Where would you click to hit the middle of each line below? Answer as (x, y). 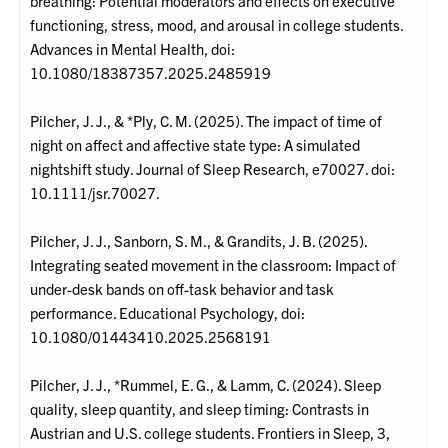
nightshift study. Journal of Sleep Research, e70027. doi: (213, 169)
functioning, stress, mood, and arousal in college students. (217, 25)
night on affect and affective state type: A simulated (195, 145)
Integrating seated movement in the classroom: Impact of (213, 265)
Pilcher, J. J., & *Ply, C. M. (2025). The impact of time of (206, 121)
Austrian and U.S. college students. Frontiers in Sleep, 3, (210, 433)
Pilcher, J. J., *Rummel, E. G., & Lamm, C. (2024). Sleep (206, 385)
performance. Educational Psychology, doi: (168, 313)
